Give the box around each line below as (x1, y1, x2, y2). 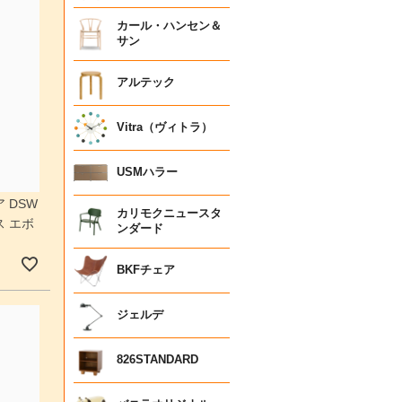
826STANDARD (117, 353, 198, 366)
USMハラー (117, 165, 178, 179)
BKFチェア (117, 263, 175, 276)
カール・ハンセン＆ (117, 19, 222, 32)
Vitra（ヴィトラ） (117, 120, 213, 134)
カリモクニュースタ (117, 206, 222, 220)
